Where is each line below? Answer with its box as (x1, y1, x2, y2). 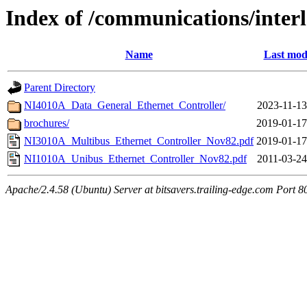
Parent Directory (24, 82, 95, 94)
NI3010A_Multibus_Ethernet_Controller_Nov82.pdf (24, 135, 254, 147)
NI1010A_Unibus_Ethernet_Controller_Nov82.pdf (24, 153, 247, 165)
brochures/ (24, 117, 69, 130)
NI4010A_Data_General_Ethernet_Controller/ (24, 99, 225, 112)
